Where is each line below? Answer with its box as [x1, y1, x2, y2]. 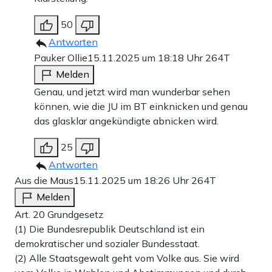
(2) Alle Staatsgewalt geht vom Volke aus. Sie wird [15, 252, 239, 265]
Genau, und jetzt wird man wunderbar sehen [34, 86, 230, 98]
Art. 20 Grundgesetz [15, 208, 103, 221]
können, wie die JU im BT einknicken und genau [34, 100, 248, 113]
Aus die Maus [15, 174, 73, 187]
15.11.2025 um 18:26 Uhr [73, 174, 191, 187]
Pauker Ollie [34, 52, 87, 64]
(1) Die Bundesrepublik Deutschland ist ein [15, 223, 205, 236]
